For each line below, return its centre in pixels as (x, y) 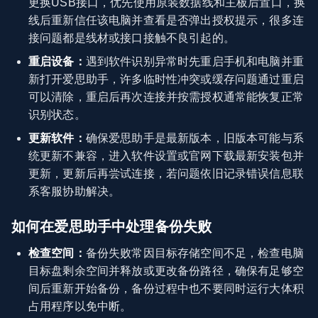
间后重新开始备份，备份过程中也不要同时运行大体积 (166, 288)
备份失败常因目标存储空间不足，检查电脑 (194, 253)
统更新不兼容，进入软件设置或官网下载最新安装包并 (166, 155)
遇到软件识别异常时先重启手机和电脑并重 (194, 61)
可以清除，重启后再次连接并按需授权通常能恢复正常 (166, 97)
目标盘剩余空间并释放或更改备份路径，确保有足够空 (166, 270)
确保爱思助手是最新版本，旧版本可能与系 (194, 138)
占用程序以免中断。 (80, 306)
